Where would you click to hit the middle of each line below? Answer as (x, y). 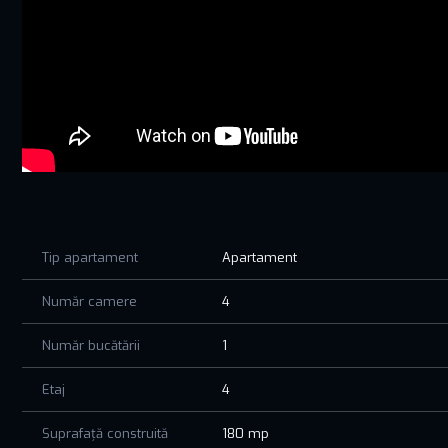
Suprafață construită (105, 433)
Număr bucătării (91, 345)
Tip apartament (90, 257)
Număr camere (89, 301)
